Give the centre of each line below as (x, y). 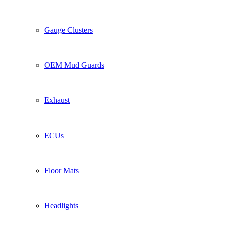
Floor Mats (62, 171)
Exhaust (57, 100)
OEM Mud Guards (74, 65)
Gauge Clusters (69, 30)
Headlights (61, 206)
